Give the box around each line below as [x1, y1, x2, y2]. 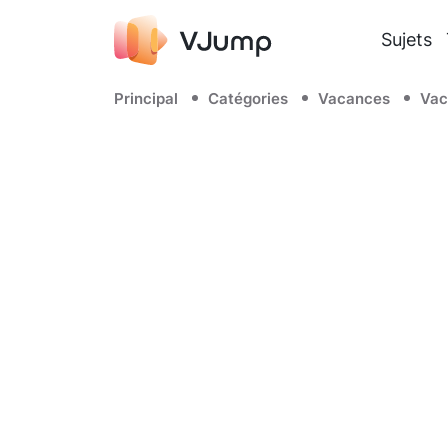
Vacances [318, 89, 390, 108]
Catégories [208, 89, 288, 108]
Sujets [381, 28, 433, 50]
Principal [114, 89, 178, 108]
